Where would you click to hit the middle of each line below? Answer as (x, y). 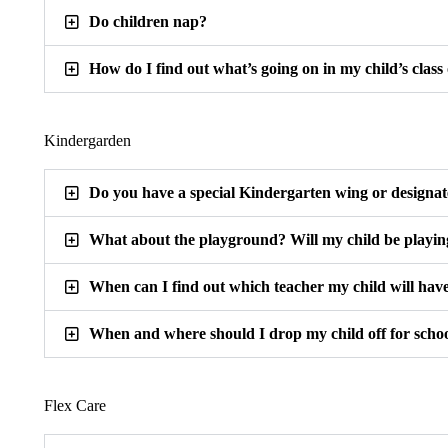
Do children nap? (147, 22)
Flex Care (74, 406)
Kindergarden (87, 141)
